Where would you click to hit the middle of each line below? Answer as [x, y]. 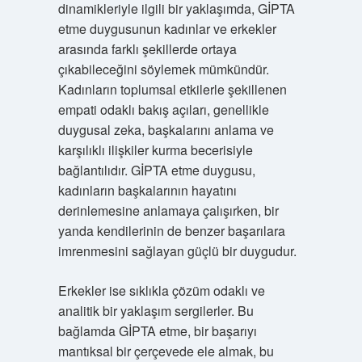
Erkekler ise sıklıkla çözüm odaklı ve [161, 290]
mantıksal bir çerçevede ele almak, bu [166, 351]
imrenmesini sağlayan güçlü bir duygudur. [177, 251]
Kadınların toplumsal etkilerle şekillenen [172, 89]
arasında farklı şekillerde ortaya [147, 49]
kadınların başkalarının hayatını [147, 190]
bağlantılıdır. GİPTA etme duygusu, [156, 170]
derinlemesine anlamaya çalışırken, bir [168, 210]
